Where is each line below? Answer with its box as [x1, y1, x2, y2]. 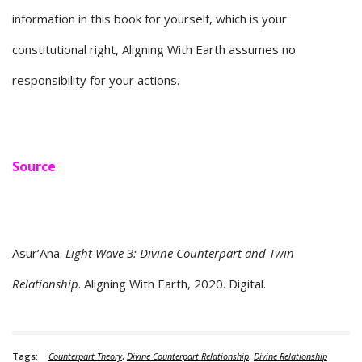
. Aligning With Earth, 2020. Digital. [78, 276, 266, 293]
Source [12, 158, 56, 176]
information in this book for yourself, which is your [12, 11, 287, 27]
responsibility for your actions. [12, 72, 179, 89]
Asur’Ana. [12, 245, 65, 262]
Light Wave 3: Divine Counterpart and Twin [65, 245, 294, 262]
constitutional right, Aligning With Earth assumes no [12, 41, 296, 58]
